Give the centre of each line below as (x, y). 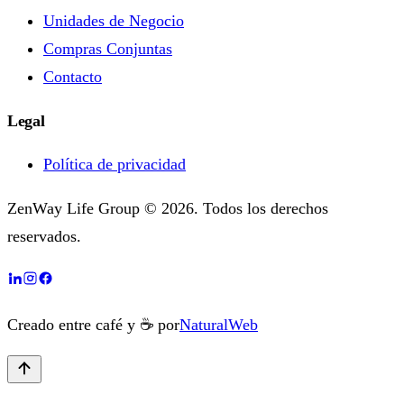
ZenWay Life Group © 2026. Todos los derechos (168, 209)
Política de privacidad (115, 165)
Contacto (73, 76)
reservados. (44, 237)
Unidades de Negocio (114, 20)
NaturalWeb (219, 325)
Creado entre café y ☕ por (93, 325)
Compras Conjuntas (108, 48)
